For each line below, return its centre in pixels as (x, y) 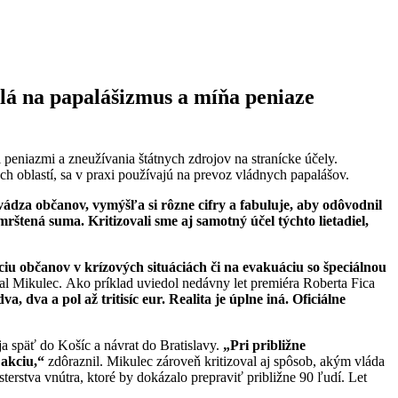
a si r (152, 204)
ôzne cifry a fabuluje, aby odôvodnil (275, 204)
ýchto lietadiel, (326, 220)
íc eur (145, 298)
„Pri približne (264, 345)
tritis (115, 298)
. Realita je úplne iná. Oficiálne (254, 298)
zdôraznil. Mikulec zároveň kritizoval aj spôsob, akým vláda (215, 361)
